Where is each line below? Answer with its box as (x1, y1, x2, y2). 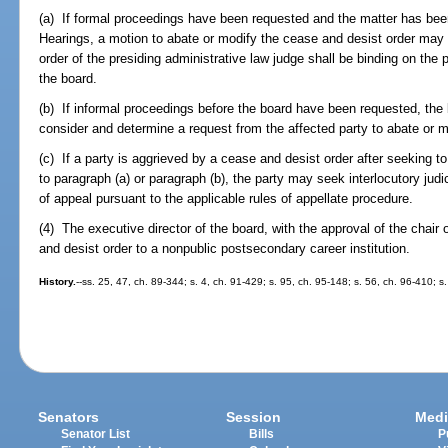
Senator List (61, 428, 131, 441)
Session (226, 409, 282, 426)
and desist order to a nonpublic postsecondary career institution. (39, 241, 411, 257)
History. (39, 275, 77, 287)
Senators (38, 409, 100, 426)
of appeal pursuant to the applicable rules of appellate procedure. (39, 191, 414, 207)
